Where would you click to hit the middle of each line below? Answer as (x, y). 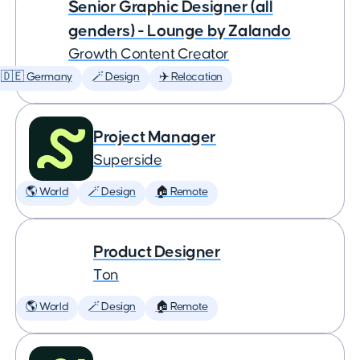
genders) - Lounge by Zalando (179, 31)
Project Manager (155, 137)
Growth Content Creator (149, 54)
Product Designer (157, 252)
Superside (128, 160)
